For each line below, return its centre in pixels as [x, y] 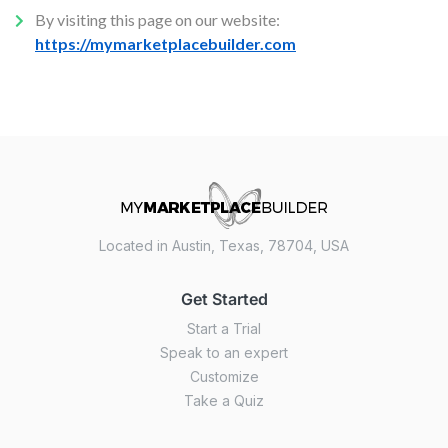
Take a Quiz [224, 400]
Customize [224, 376]
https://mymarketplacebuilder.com [165, 43]
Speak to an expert [224, 352]
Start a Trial [224, 328]
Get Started [224, 299]
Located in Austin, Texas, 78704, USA [224, 245]
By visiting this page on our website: [157, 19]
